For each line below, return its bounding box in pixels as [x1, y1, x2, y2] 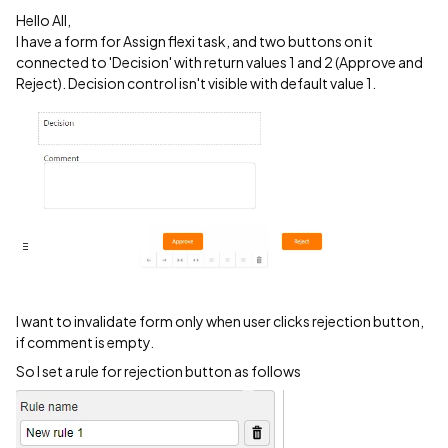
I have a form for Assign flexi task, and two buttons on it [16, 32, 373, 50]
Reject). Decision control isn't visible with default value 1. [16, 74, 376, 92]
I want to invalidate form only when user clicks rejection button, [16, 312, 424, 331]
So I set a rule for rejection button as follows [16, 362, 301, 381]
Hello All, [16, 11, 71, 29]
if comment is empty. [16, 333, 154, 352]
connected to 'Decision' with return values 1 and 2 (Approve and [16, 53, 423, 71]
